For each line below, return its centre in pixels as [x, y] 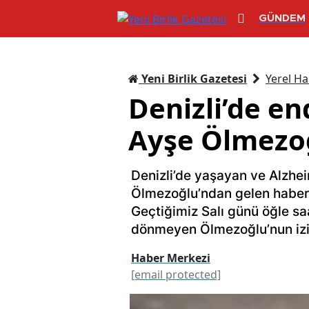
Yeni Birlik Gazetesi [193, 78]
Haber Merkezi [171, 258]
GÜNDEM [282, 19]
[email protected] [176, 274]
